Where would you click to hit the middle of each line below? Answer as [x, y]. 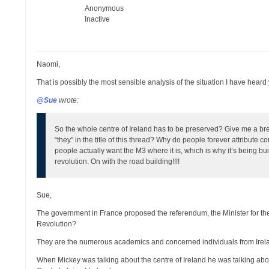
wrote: [68, 100]
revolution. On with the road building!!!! [117, 162]
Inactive [98, 19]
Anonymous [104, 8]
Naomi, [49, 64]
